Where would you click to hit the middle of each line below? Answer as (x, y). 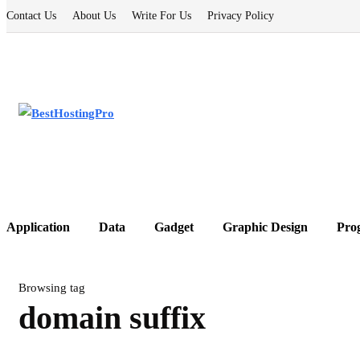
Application (38, 227)
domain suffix (112, 318)
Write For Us (162, 16)
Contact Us (31, 16)
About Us (94, 16)
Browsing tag (52, 288)
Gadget (174, 227)
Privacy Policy (241, 16)
